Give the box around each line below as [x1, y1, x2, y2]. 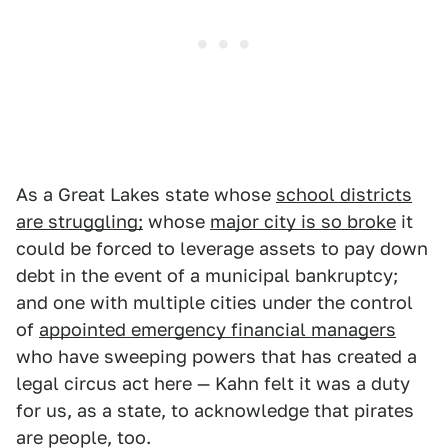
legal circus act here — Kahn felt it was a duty [16, 373, 410, 394]
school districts [276, 184, 412, 205]
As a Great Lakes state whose [16, 184, 276, 205]
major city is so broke [210, 211, 396, 232]
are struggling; [16, 211, 143, 232]
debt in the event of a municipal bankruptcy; [16, 265, 398, 286]
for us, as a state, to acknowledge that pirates [16, 400, 414, 421]
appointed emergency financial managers [39, 319, 396, 340]
